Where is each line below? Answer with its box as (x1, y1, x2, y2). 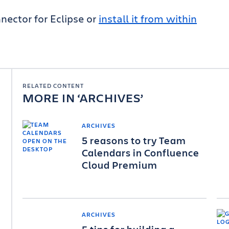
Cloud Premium (82, 158, 157, 172)
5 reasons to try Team (82, 133, 186, 147)
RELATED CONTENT (22, 81, 84, 89)
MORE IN (22, 89, 78, 106)
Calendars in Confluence (82, 146, 199, 159)
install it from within (99, 12, 197, 26)
